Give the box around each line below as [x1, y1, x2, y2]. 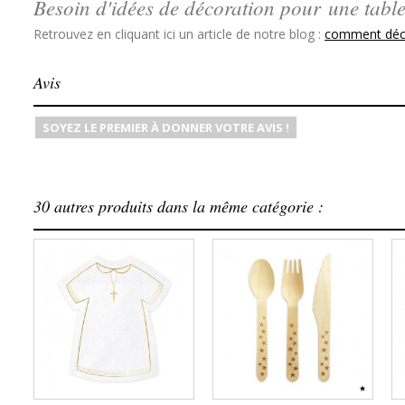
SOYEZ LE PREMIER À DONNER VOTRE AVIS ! [42, 119, 289, 136]
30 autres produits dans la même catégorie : [33, 195, 324, 217]
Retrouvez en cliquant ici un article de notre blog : [33, 25, 325, 42]
